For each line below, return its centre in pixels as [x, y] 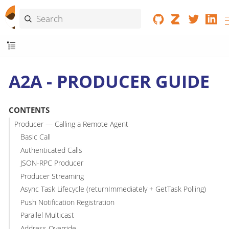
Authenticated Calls [52, 150]
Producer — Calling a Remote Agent [71, 124]
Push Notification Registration [68, 202]
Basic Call [36, 137]
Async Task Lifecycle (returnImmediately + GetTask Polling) [113, 189]
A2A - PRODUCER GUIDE [109, 81]
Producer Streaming [52, 176]
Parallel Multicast [48, 215]
